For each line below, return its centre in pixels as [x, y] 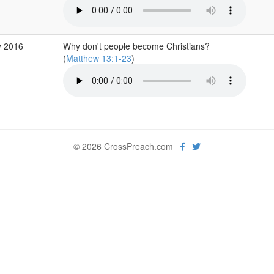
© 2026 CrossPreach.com [127, 146]
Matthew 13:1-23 [98, 58]
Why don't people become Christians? [136, 46]
